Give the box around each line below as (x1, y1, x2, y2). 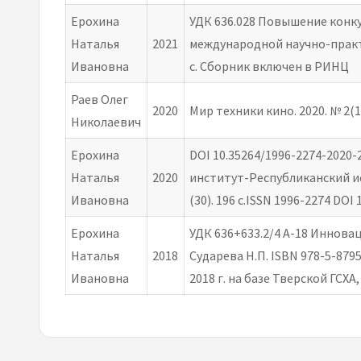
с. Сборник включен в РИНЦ (189, 58, 350, 74)
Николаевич (71, 114, 142, 130)
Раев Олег (71, 91, 129, 107)
